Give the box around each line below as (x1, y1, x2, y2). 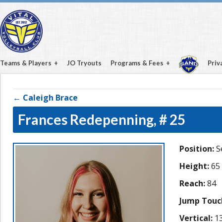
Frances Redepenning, (18, 111, 159, 128)
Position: (179, 143, 214, 154)
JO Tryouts (67, 59, 102, 67)
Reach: (179, 178, 205, 189)
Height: (179, 161, 209, 171)
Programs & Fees (111, 59, 164, 67)
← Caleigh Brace (13, 92, 78, 103)
